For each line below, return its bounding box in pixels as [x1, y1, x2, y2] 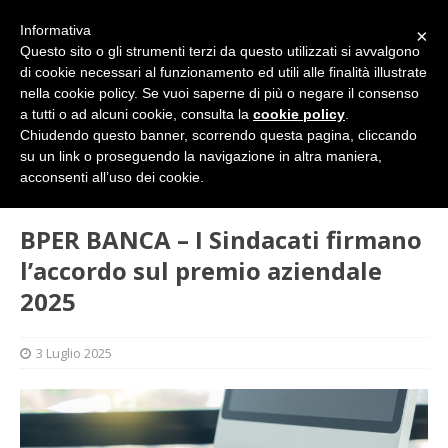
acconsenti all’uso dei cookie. [20, 169, 204, 185]
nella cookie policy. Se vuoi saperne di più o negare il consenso [20, 85, 419, 101]
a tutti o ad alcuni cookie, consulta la [20, 106, 253, 122]
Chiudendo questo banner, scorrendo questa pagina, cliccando [20, 127, 417, 143]
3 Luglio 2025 [36, 344, 112, 363]
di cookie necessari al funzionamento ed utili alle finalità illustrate [20, 64, 427, 80]
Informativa [20, 22, 91, 38]
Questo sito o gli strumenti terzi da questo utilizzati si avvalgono [20, 43, 420, 59]
